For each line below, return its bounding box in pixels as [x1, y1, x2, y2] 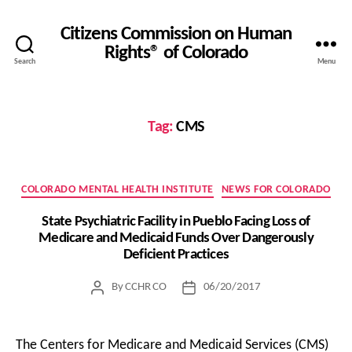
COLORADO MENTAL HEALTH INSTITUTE [21, 184, 214, 196]
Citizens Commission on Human [60, 24, 291, 44]
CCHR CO [125, 280, 167, 293]
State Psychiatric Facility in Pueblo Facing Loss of [42, 214, 310, 229]
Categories [175, 179, 235, 194]
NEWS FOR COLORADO [221, 184, 331, 196]
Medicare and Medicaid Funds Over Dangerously [38, 230, 313, 246]
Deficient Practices [123, 247, 229, 262]
